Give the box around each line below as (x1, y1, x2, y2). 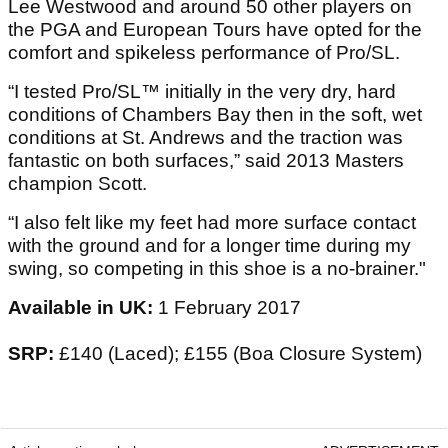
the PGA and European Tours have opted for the (8, 18, 422, 40)
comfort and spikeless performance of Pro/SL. (8, 41, 400, 63)
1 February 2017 (158, 296, 301, 318)
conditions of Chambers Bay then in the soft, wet (8, 103, 422, 125)
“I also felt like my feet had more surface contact (8, 211, 416, 233)
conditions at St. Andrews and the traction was (8, 126, 403, 148)
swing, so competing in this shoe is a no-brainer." (8, 257, 426, 279)
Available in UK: (8, 296, 158, 318)
